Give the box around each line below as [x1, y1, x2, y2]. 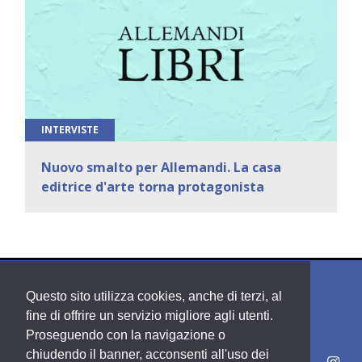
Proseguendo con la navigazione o [26, 328, 225, 343]
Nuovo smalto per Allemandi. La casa [41, 158, 281, 176]
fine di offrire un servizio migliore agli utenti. [26, 309, 273, 323]
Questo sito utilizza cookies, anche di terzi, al [26, 289, 282, 304]
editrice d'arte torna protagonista [41, 177, 264, 196]
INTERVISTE [41, 122, 99, 137]
